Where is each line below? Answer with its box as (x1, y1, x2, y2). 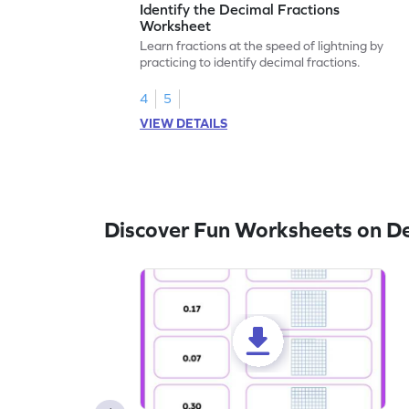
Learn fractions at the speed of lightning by (140, 37, 384, 53)
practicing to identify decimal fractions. (140, 54, 362, 69)
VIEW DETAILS (140, 115, 228, 131)
